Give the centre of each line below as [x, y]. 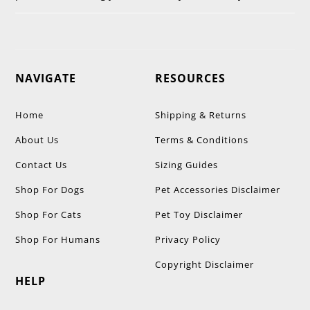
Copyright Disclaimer [204, 265]
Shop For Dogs [50, 190]
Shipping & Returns [201, 115]
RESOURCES [190, 79]
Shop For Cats [49, 215]
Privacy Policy [188, 240]
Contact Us [42, 165]
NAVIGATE [46, 79]
